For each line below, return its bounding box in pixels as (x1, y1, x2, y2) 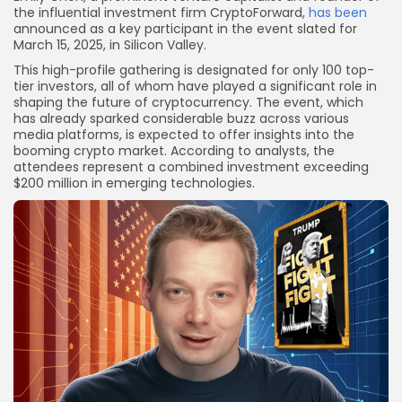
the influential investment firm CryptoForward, (13, 3, 309, 22)
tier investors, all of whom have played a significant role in (13, 76, 377, 95)
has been (309, 3, 367, 22)
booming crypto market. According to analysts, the (13, 141, 335, 160)
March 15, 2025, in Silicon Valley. (13, 35, 206, 54)
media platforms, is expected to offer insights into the (13, 125, 354, 144)
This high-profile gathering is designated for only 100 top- (13, 60, 374, 79)
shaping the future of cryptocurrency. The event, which (13, 92, 363, 111)
